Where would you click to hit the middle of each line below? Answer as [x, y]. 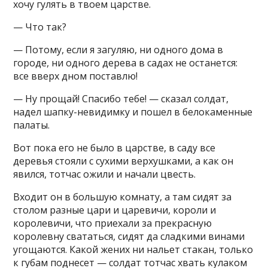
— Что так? [40, 27]
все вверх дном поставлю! [76, 76]
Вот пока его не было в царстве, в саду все [115, 148]
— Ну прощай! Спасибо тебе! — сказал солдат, [121, 99]
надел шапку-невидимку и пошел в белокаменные [133, 112]
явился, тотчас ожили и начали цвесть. [105, 174]
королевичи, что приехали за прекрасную [113, 223]
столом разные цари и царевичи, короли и [115, 210]
